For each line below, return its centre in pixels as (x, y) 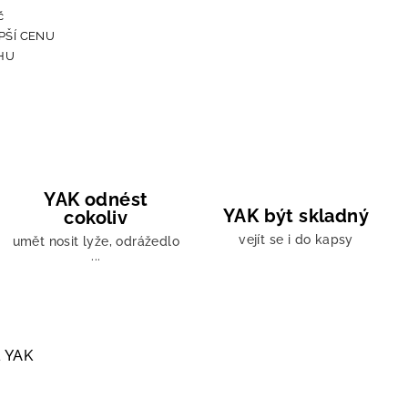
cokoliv (96, 218)
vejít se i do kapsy (296, 240)
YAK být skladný (296, 216)
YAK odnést (96, 200)
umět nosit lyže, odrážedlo (96, 242)
